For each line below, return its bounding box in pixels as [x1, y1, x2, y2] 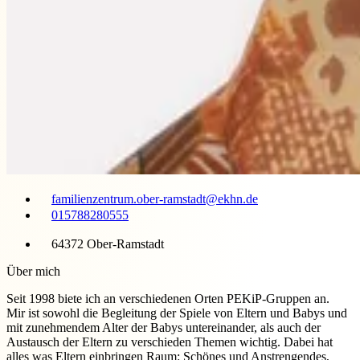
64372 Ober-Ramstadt [51, 236, 164, 251]
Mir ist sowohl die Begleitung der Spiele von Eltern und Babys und [6, 305, 347, 320]
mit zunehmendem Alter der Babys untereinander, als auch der [6, 320, 321, 334]
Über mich [6, 264, 60, 278]
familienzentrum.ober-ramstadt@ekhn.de [51, 191, 258, 206]
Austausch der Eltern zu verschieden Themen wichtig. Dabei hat [6, 334, 333, 349]
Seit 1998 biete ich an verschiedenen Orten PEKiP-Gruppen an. [6, 291, 329, 305]
